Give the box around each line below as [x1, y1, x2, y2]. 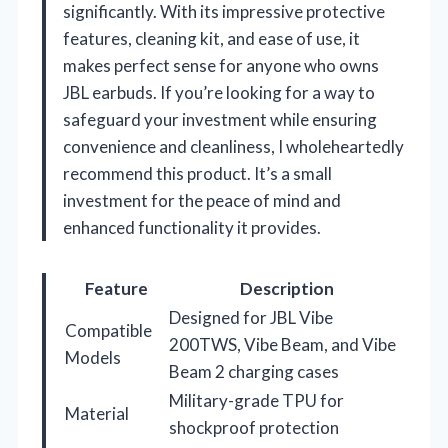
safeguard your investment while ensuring [63, 108, 377, 130]
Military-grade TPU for [169, 389, 344, 411]
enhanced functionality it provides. [63, 216, 321, 238]
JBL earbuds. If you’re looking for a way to [63, 81, 375, 103]
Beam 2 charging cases [169, 360, 339, 382]
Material [65, 402, 129, 424]
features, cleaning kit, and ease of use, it [63, 27, 360, 49]
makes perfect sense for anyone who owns [63, 54, 379, 76]
